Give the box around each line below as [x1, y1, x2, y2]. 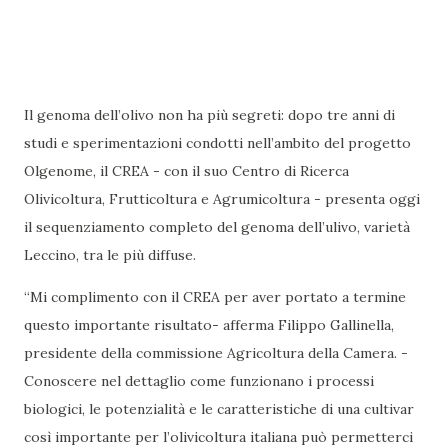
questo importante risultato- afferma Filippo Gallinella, [24, 316, 394, 335]
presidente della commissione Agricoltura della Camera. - [24, 344, 408, 363]
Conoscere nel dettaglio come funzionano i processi [24, 372, 374, 391]
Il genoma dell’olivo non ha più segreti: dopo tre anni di [24, 106, 395, 125]
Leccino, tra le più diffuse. [24, 246, 204, 265]
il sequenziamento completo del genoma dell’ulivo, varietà [24, 218, 410, 237]
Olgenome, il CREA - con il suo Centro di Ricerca [24, 162, 349, 181]
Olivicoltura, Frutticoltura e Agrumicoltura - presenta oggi [24, 190, 420, 209]
